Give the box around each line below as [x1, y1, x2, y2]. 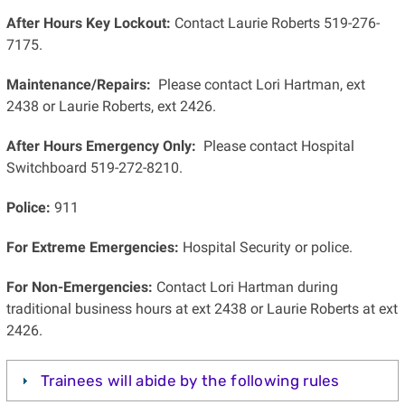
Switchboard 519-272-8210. [5, 159, 183, 177]
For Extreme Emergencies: [5, 239, 179, 257]
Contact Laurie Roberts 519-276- [170, 14, 380, 33]
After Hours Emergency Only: [5, 137, 196, 155]
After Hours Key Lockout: [5, 14, 171, 33]
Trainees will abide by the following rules [41, 372, 340, 391]
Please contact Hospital [195, 137, 354, 155]
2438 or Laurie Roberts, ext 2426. [5, 98, 216, 116]
